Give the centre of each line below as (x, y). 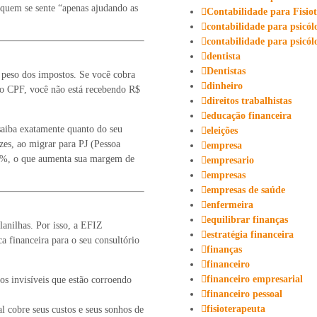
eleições (222, 130)
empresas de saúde (246, 190)
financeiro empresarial (255, 279)
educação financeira (249, 115)
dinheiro (225, 86)
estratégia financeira (250, 234)
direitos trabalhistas (249, 100)
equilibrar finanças (247, 219)
